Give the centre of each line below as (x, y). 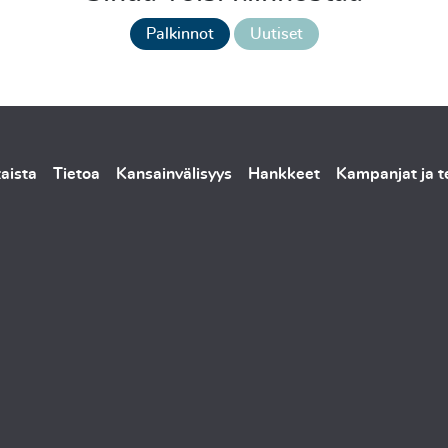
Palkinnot (179, 33)
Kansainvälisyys (174, 173)
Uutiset (276, 33)
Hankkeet (284, 173)
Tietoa (76, 173)
